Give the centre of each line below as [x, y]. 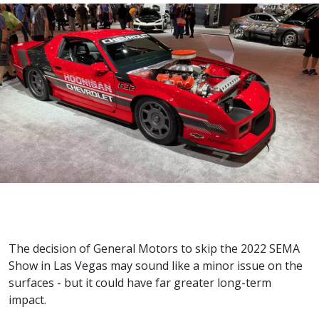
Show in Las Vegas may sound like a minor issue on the [156, 266]
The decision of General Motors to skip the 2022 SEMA [154, 249]
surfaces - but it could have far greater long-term [140, 283]
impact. [27, 300]
